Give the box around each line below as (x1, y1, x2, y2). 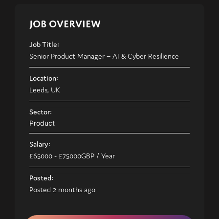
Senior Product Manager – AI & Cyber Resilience (29, 51, 179, 61)
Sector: (29, 107, 52, 117)
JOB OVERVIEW (29, 18, 101, 30)
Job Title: (29, 40, 59, 49)
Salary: (29, 139, 50, 149)
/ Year (94, 151, 115, 161)
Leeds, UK (29, 85, 60, 95)
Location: (29, 73, 58, 83)
